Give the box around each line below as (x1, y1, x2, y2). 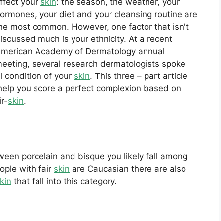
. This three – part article (90, 71, 187, 81)
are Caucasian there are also (70, 163, 186, 174)
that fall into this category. (11, 176, 117, 186)
